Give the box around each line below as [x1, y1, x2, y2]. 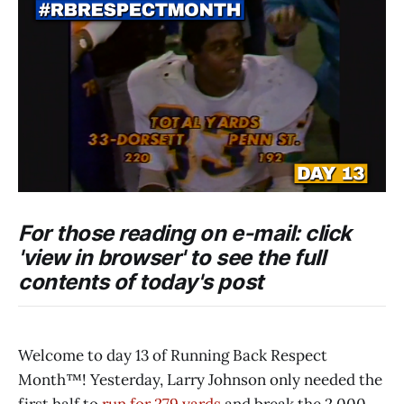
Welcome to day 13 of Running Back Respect [18, 344, 327, 365]
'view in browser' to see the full [18, 243, 326, 271]
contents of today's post [18, 268, 263, 295]
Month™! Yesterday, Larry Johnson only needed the [18, 369, 382, 390]
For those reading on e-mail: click [18, 219, 352, 246]
